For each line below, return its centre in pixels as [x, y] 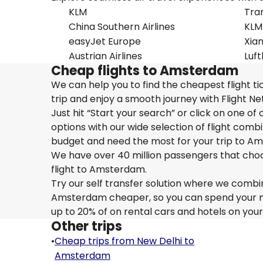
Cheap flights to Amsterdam [145, 71]
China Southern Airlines [122, 27]
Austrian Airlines [105, 56]
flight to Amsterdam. [99, 169]
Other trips [87, 226]
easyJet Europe [105, 41]
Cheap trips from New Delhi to [124, 241]
